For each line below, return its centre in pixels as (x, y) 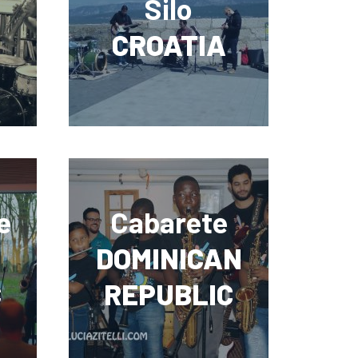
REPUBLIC (169, 294)
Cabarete (169, 222)
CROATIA (169, 44)
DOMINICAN (169, 258)
